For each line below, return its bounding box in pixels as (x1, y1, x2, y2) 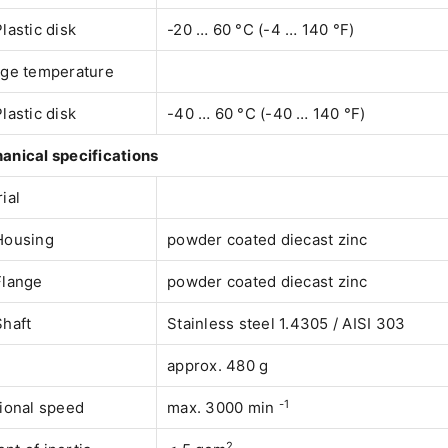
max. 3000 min (167, 398, 279, 418)
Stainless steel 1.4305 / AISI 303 (167, 314, 406, 334)
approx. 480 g (167, 356, 269, 376)
